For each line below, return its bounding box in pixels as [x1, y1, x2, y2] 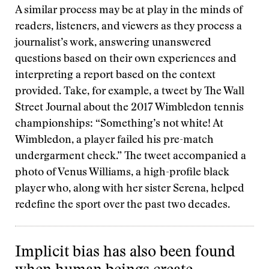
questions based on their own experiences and [15, 54, 237, 65]
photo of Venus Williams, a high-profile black [15, 168, 229, 178]
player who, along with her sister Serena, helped [15, 184, 244, 195]
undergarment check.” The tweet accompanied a [15, 151, 246, 162]
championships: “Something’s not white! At [15, 119, 223, 130]
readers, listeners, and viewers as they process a [15, 22, 242, 32]
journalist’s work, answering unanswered [15, 38, 211, 49]
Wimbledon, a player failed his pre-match [15, 135, 214, 146]
